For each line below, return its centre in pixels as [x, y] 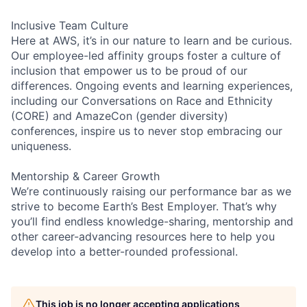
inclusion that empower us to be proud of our [129, 70]
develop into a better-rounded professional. [124, 251]
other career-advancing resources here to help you [143, 236]
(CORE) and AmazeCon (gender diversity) [120, 115]
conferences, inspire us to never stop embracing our [147, 131]
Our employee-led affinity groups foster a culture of [146, 55]
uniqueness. [41, 146]
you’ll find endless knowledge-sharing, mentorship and [152, 221]
